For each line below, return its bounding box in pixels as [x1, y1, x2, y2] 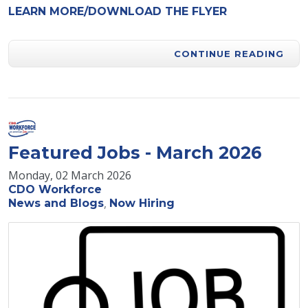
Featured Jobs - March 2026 [8, 142, 262, 163]
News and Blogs [8, 197, 104, 210]
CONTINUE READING [174, 48, 284, 59]
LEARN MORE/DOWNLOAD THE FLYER [8, 5, 227, 18]
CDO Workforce [8, 183, 102, 196]
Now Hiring [109, 197, 175, 210]
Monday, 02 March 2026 [8, 168, 131, 183]
